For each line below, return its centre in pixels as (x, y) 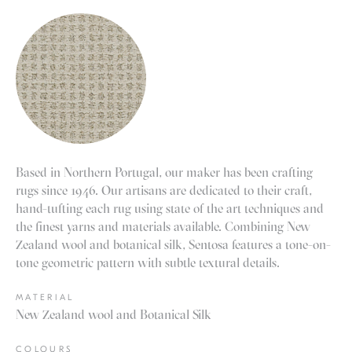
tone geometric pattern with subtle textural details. (148, 263)
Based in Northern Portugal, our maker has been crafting (164, 172)
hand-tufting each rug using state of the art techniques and (170, 209)
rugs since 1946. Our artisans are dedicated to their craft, (164, 191)
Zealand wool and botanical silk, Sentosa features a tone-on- (173, 245)
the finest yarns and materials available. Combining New (163, 227)
